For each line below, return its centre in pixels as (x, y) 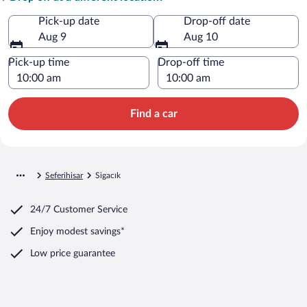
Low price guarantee (73, 253)
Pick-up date (69, 21)
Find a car (153, 113)
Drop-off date (217, 21)
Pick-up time (39, 62)
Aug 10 (201, 37)
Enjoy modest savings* (77, 231)
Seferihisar (64, 175)
